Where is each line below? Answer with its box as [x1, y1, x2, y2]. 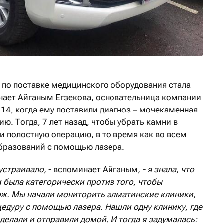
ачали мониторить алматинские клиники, [31, 189, 196, 200]
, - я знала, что [138, 164, 194, 175]
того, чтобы [116, 177, 162, 187]
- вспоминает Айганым [48, 164, 138, 175]
